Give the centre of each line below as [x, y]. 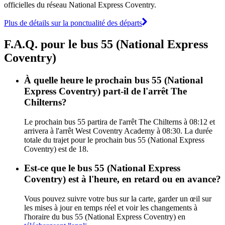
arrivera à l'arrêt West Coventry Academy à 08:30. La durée [118, 131]
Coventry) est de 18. [56, 149]
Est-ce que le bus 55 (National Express [102, 168]
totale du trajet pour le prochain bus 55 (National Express [114, 140]
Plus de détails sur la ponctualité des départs [73, 23]
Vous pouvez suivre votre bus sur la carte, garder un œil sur [118, 198]
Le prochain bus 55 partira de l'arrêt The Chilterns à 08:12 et [120, 122]
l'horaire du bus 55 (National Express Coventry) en [105, 216]
